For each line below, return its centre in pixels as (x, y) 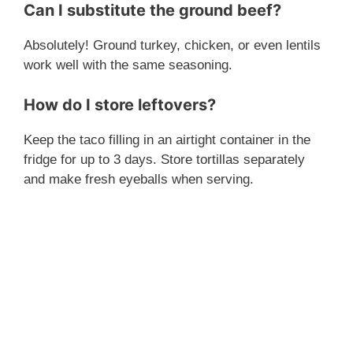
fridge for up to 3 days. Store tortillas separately (164, 159)
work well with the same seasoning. (128, 65)
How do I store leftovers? (120, 104)
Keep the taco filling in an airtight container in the (167, 139)
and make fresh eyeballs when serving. (139, 179)
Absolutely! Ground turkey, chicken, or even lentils (172, 46)
